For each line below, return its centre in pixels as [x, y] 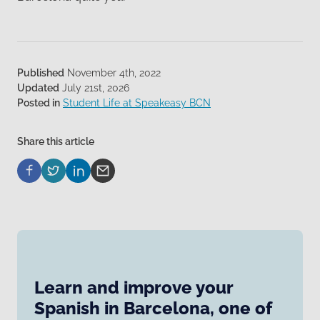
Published [41, 72]
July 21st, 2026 [94, 87]
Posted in [39, 102]
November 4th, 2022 [112, 72]
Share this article [56, 142]
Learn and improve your [134, 288]
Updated [38, 87]
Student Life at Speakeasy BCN [137, 102]
